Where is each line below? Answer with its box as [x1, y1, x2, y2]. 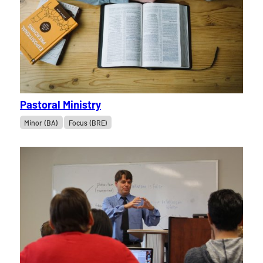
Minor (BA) [24, 118, 59, 127]
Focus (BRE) [68, 118, 107, 127]
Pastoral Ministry [19, 98, 101, 112]
